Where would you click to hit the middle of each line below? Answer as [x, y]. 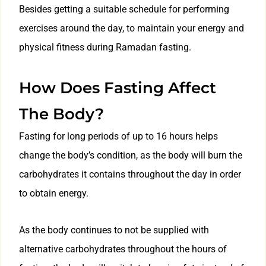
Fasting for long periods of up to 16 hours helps [118, 137]
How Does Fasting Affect [118, 88]
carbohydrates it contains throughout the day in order [130, 175]
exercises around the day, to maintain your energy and [132, 28]
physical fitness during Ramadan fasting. [105, 47]
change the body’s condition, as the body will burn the [131, 156]
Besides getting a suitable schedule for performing [124, 9]
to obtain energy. [54, 194]
